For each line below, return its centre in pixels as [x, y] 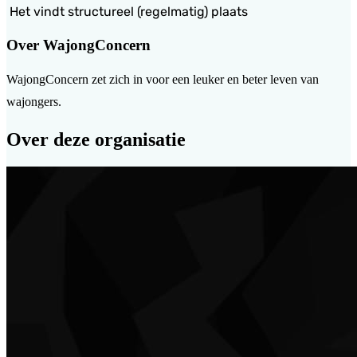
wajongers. [34, 102]
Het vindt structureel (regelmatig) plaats [127, 11]
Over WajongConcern [78, 45]
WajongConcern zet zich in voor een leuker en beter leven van [163, 80]
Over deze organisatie [96, 140]
